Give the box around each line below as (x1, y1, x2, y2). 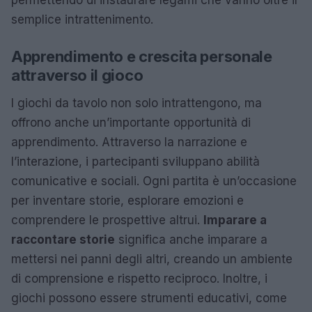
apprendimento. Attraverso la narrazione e (11, 134, 247, 149)
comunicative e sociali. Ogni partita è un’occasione (11, 173, 297, 188)
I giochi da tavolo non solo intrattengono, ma (11, 95, 262, 110)
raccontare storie (11, 232, 115, 247)
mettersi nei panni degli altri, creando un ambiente (11, 251, 292, 266)
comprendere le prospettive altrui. (11, 212, 203, 227)
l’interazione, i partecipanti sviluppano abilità (11, 154, 260, 169)
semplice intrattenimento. (11, 12, 153, 26)
